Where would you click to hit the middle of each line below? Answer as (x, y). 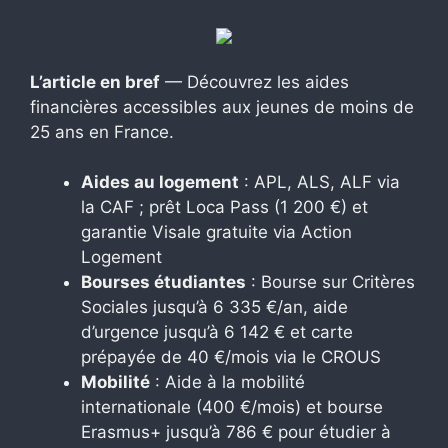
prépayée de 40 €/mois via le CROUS (231, 357)
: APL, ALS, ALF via (319, 182)
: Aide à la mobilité (227, 382)
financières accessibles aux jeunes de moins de (222, 106)
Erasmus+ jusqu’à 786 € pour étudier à (236, 432)
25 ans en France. (102, 131)
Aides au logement (160, 182)
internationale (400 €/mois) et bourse (232, 407)
